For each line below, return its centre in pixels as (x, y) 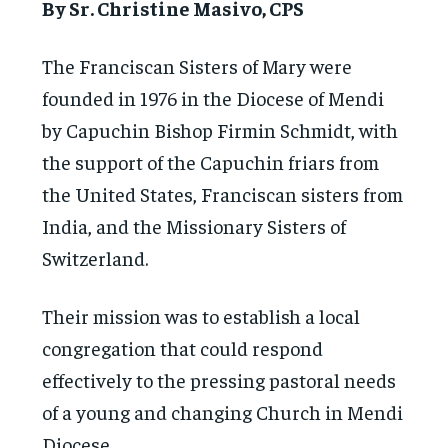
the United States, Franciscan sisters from (223, 193)
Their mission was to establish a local (201, 315)
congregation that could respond (183, 347)
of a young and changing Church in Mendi (223, 411)
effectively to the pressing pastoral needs (219, 379)
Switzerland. (95, 257)
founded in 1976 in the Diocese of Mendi (213, 97)
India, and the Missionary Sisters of (194, 225)
